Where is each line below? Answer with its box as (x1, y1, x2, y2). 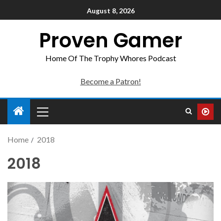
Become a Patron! (80, 76, 141, 86)
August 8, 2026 (86, 6, 135, 15)
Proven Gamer (38, 27, 183, 54)
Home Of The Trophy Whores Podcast (45, 53, 176, 63)
